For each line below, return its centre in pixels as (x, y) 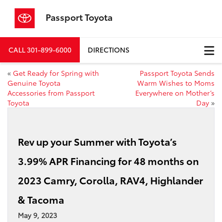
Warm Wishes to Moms (176, 83)
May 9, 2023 (37, 215)
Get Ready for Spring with (56, 73)
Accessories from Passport (51, 92)
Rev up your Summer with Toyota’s (97, 141)
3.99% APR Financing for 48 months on (108, 160)
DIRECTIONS (109, 50)
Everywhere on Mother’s (175, 92)
